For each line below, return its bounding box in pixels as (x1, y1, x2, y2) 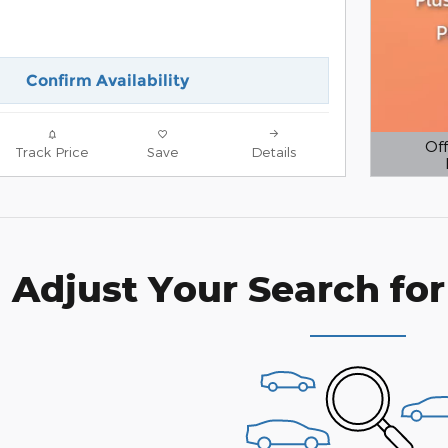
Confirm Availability (25, 70, 189, 90)
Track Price (15, 142, 88, 160)
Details (251, 142, 296, 160)
